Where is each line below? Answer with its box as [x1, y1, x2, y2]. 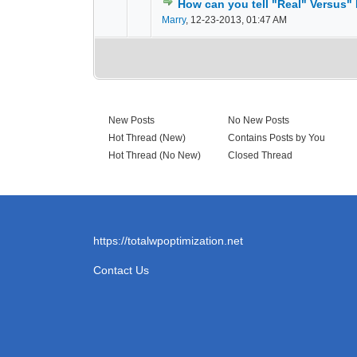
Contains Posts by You [226, 132, 325, 143]
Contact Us [93, 264, 149, 277]
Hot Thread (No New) [106, 150, 201, 161]
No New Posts [226, 115, 289, 126]
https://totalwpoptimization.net [93, 234, 243, 247]
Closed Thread [226, 150, 292, 161]
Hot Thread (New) [106, 132, 186, 143]
